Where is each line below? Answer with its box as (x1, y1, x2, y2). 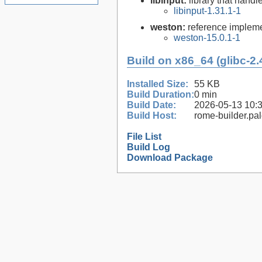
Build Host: (127, 110, 177, 120)
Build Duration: (127, 89, 194, 99)
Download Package (127, 152, 213, 163)
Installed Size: (127, 78, 188, 89)
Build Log (127, 142, 170, 152)
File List (127, 131, 161, 142)
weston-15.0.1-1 (174, 33, 240, 43)
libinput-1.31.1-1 (174, 6, 241, 16)
